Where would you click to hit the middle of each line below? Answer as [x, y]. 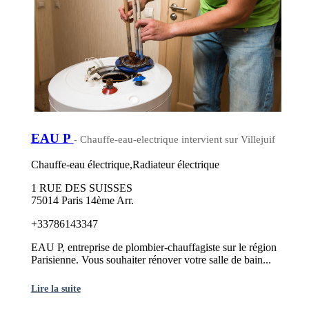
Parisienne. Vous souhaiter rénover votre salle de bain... [151, 260]
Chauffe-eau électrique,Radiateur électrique [125, 165]
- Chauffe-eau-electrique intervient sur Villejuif [174, 139]
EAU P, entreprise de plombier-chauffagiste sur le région [153, 248]
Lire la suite [56, 289]
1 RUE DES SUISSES [81, 188]
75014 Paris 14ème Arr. [82, 201]
